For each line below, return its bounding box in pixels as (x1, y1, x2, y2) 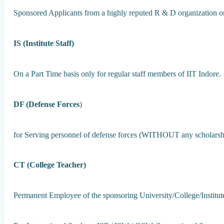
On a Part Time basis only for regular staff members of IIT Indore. (13, 68, 221, 78)
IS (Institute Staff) (13, 38, 74, 48)
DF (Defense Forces (13, 99, 80, 109)
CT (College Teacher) (13, 160, 86, 170)
